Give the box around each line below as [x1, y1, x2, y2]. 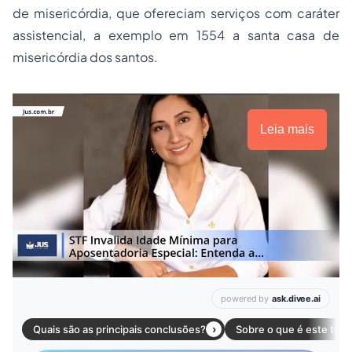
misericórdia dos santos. [13, 49, 158, 65]
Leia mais [260, 123, 314, 136]
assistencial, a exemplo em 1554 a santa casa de [13, 27, 339, 43]
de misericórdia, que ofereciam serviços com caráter [13, 5, 339, 21]
